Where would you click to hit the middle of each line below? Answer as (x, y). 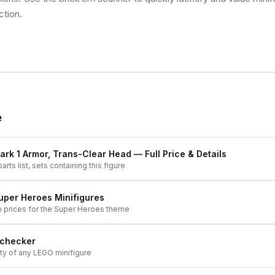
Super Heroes (79, 209)
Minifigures (78, 197)
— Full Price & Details (179, 154)
